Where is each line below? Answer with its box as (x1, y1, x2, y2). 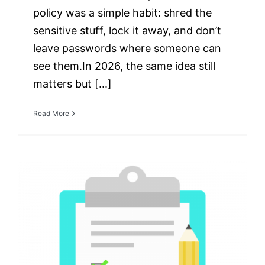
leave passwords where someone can (33, 42, 221, 55)
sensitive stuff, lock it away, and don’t (33, 24, 221, 37)
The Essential (76, 238, 189, 259)
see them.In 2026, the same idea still (33, 60, 215, 73)
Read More (33, 109, 69, 118)
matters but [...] (33, 77, 112, 91)
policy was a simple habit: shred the (33, 7, 212, 20)
